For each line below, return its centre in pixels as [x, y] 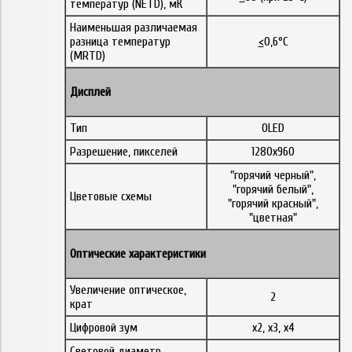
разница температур [120, 41]
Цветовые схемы [111, 196]
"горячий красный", [273, 203]
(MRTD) [88, 55]
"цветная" [273, 217]
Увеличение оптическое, [128, 290]
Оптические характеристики [138, 253]
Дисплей [90, 92]
